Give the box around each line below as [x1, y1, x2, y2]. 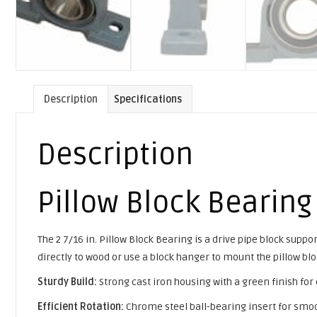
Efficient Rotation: [38, 300, 124, 313]
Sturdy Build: [38, 275, 97, 288]
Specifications [114, 93, 182, 105]
